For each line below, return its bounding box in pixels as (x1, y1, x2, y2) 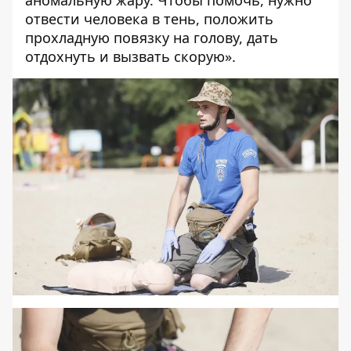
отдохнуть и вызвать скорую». (25, 46, 236, 66)
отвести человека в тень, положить (25, 9, 273, 28)
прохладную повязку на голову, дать (25, 27, 278, 47)
